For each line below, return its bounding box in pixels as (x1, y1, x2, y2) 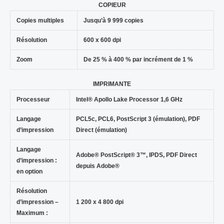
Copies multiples (16, 16, 64, 24)
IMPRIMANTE (93, 80, 131, 87)
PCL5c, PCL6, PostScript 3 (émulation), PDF (75, 115, 200, 122)
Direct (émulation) (75, 126, 127, 133)
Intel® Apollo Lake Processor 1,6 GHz (75, 95, 182, 103)
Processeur (16, 95, 50, 103)
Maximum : (16, 209, 48, 216)
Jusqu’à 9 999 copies (83, 16, 143, 24)
